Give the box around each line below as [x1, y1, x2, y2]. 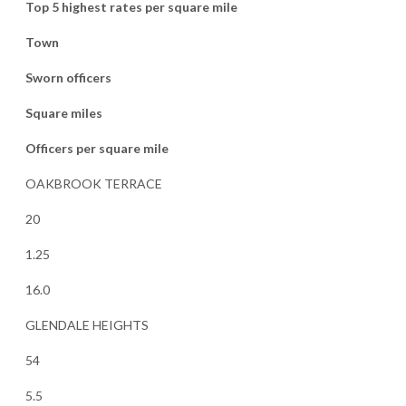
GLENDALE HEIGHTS [24, 317, 149, 333]
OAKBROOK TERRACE [24, 176, 162, 192]
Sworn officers [24, 70, 111, 86]
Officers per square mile [24, 140, 169, 157]
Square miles [24, 105, 102, 121]
